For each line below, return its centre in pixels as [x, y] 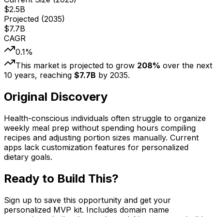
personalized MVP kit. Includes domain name [86, 210]
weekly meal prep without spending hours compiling [100, 128]
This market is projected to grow [76, 66]
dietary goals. [28, 157]
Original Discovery [56, 97]
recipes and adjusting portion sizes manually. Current [101, 138]
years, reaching [43, 75]
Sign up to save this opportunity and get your [87, 200]
